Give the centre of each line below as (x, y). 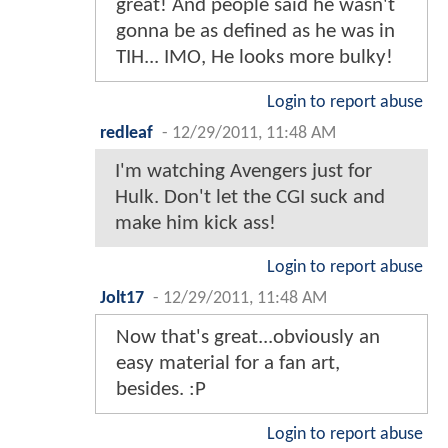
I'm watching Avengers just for (243, 171)
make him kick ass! (195, 223)
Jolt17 (122, 298)
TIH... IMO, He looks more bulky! (254, 57)
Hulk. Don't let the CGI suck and (250, 197)
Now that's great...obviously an (248, 337)
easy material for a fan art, (228, 363)
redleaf (126, 133)
